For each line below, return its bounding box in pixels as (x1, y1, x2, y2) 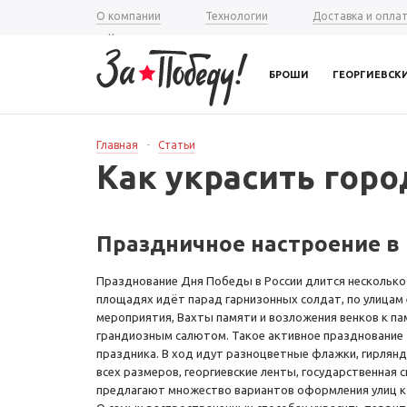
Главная (96, 139, 138, 151)
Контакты (108, 32, 161, 44)
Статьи (158, 139, 195, 151)
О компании (96, 10, 161, 22)
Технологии (204, 10, 268, 22)
